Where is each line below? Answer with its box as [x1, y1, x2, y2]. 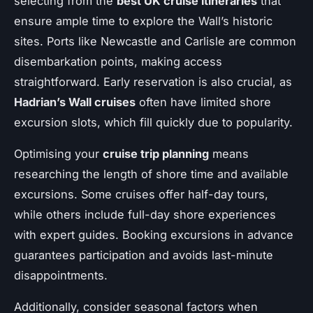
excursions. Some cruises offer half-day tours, [14, 187, 268, 202]
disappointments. [14, 268, 108, 283]
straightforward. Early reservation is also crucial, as [14, 75, 292, 89]
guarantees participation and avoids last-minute [14, 248, 273, 263]
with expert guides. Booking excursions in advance [14, 228, 293, 242]
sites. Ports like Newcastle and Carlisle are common [14, 34, 296, 49]
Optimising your [14, 147, 103, 161]
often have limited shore [136, 95, 271, 110]
